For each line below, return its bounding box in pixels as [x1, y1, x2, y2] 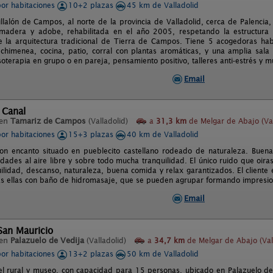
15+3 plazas [68, 130, 116, 139]
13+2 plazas [68, 249, 116, 258]
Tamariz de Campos [10, 116, 86, 126]
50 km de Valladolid [127, 249, 199, 258]
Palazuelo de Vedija [10, 236, 84, 245]
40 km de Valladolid [127, 130, 199, 139]
